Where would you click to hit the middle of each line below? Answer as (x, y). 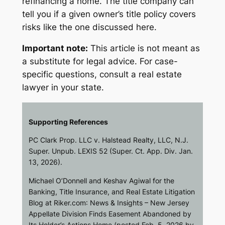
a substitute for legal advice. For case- (100, 62)
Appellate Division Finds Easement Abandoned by (110, 213)
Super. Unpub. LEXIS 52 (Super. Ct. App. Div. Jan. (111, 151)
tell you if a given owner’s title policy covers (109, 14)
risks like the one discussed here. (89, 27)
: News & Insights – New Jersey (138, 202)
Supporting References (69, 122)
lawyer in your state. (63, 88)
